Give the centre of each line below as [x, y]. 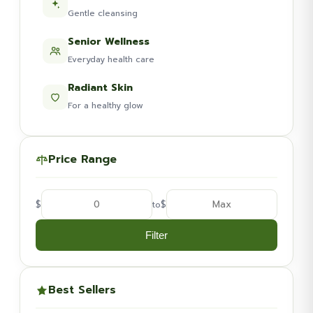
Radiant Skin [100, 88]
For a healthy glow [105, 105]
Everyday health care [111, 59]
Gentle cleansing [103, 13]
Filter [156, 235]
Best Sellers [82, 290]
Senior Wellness [109, 42]
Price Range [82, 159]
